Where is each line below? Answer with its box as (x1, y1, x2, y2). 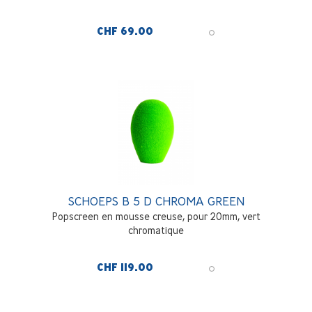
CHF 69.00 (97, 24, 153, 38)
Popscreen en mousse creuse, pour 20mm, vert (52, 210, 260, 222)
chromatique (128, 224, 184, 236)
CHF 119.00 (97, 260, 153, 274)
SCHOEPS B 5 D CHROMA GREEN (68, 193, 244, 208)
